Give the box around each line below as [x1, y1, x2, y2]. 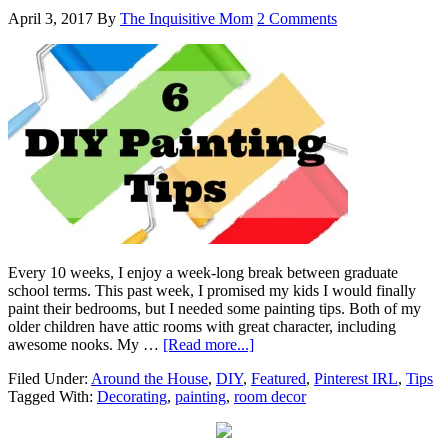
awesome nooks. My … [8, 336, 163, 354]
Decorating [97, 388, 167, 406]
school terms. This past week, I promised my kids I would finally [8, 282, 416, 300]
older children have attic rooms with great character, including [8, 318, 396, 336]
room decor [234, 388, 306, 406]
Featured [251, 370, 306, 388]
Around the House [91, 370, 208, 388]
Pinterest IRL [314, 370, 398, 388]
